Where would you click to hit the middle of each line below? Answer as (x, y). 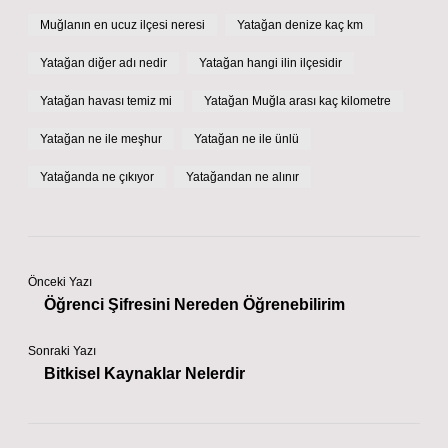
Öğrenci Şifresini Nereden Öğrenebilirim (194, 304)
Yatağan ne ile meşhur (101, 139)
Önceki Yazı (60, 282)
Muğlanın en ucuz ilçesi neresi (122, 25)
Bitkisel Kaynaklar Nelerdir (144, 373)
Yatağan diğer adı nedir (103, 63)
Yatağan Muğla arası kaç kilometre (297, 101)
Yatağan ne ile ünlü (246, 139)
